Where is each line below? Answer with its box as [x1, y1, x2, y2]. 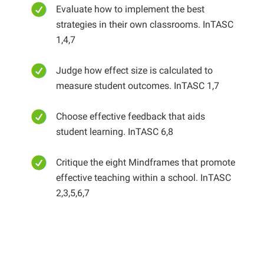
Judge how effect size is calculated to [55, 65, 213, 76]
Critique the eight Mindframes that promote [55, 157, 235, 168]
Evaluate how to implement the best [55, 4, 204, 15]
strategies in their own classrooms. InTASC [55, 19, 233, 30]
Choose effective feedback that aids [55, 111, 205, 122]
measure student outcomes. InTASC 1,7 [55, 80, 219, 91]
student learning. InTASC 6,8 [55, 126, 173, 137]
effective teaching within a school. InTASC [55, 172, 231, 183]
